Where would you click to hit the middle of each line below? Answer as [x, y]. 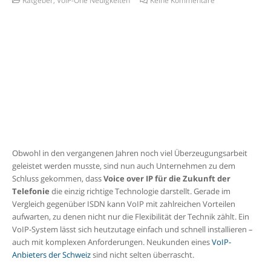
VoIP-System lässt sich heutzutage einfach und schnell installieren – [132, 230]
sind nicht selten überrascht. [142, 255]
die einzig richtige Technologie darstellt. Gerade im [140, 191]
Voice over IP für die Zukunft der [167, 179]
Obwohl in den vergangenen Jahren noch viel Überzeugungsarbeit [129, 153]
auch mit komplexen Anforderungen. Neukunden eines [112, 242]
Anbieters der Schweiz [51, 255]
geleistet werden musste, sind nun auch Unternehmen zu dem [123, 166]
